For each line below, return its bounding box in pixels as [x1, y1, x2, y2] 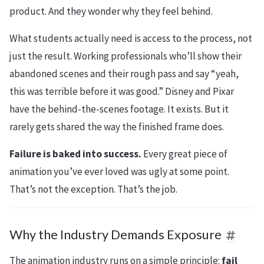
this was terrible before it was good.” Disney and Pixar [9, 84, 234, 98]
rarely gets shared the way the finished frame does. [9, 120, 224, 133]
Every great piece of [141, 147, 227, 160]
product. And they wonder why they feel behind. [9, 4, 213, 18]
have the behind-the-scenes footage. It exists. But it [9, 102, 229, 115]
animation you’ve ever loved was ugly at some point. [9, 164, 229, 178]
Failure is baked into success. [9, 147, 141, 160]
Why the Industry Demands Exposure [9, 226, 222, 242]
